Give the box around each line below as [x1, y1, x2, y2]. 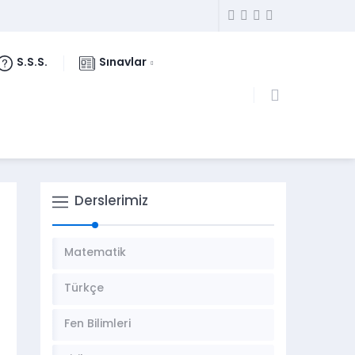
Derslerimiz [74, 195, 148, 208]
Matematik [64, 247, 126, 259]
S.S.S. [17, 57, 48, 69]
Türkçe [64, 283, 104, 295]
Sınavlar [99, 57, 147, 69]
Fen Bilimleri [64, 319, 131, 330]
